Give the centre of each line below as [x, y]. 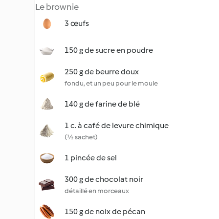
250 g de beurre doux [102, 72]
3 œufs [77, 23]
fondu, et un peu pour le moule [111, 83]
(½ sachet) [81, 137]
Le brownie [57, 7]
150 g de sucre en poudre [109, 50]
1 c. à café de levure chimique [117, 125]
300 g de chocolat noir [104, 179]
